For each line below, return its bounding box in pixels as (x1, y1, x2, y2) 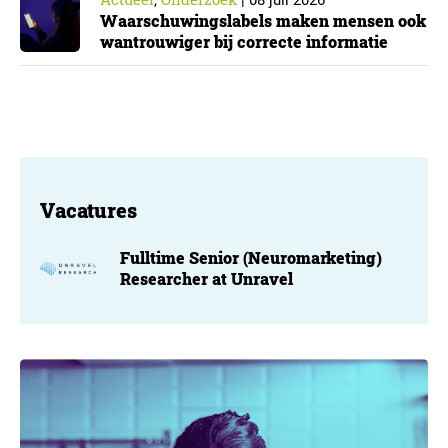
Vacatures (40, 197, 137, 223)
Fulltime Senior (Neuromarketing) (120, 246, 382, 268)
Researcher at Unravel (120, 267, 293, 289)
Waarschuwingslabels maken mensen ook (100, 10, 426, 31)
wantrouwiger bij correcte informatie (100, 31, 388, 52)
